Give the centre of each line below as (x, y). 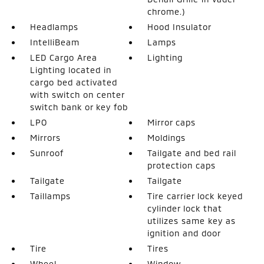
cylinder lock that (185, 208)
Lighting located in (70, 70)
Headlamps (54, 27)
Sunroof (47, 153)
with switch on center (77, 94)
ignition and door (184, 233)
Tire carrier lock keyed (195, 196)
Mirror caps (172, 122)
